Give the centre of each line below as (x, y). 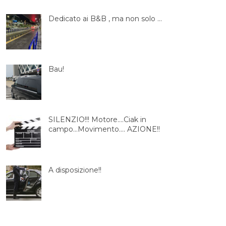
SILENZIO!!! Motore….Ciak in (98, 120)
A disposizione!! (75, 170)
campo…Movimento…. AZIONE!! (104, 129)
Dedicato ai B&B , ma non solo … (105, 19)
